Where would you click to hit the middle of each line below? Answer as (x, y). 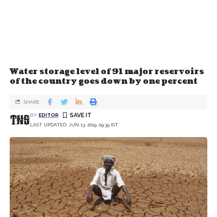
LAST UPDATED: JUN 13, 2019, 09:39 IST (74, 124)
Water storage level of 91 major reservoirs (107, 72)
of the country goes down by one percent (104, 81)
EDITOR (48, 115)
